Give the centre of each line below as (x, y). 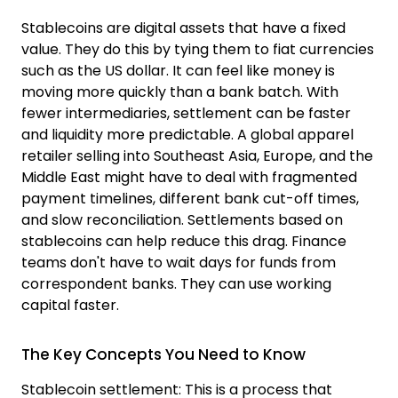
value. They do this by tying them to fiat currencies (198, 49)
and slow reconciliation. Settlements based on (182, 219)
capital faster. (70, 305)
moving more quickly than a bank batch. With (180, 92)
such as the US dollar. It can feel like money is (178, 70)
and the (344, 155)
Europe (286, 155)
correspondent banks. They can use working (176, 283)
